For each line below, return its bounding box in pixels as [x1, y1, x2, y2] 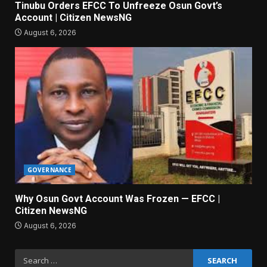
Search [14, 250, 45, 260]
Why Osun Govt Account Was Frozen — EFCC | [15, 193, 220, 205]
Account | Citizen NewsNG [15, 12, 132, 24]
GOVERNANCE [27, 166, 72, 175]
